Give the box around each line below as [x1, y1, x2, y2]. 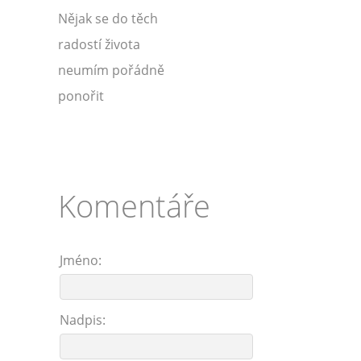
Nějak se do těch [58, 10, 158, 27]
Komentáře [58, 185, 210, 226]
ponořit [58, 87, 104, 105]
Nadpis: [60, 311, 106, 329]
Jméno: [60, 251, 102, 269]
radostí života [58, 35, 140, 53]
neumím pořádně [58, 61, 164, 79]
